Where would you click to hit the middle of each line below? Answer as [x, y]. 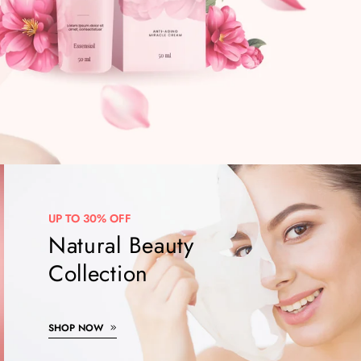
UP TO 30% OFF [89, 218]
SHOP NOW [77, 328]
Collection [98, 274]
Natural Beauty [121, 245]
